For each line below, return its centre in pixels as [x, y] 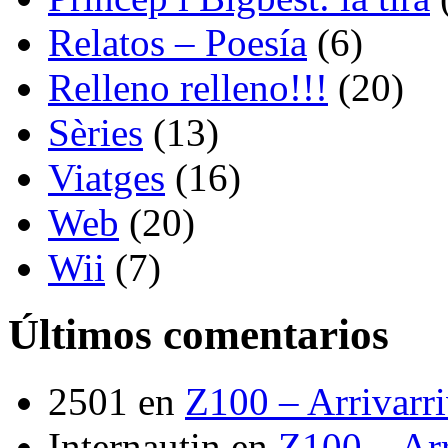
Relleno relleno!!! [188, 88]
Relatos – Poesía [177, 43]
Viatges [106, 178]
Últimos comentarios [198, 335]
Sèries [95, 133]
